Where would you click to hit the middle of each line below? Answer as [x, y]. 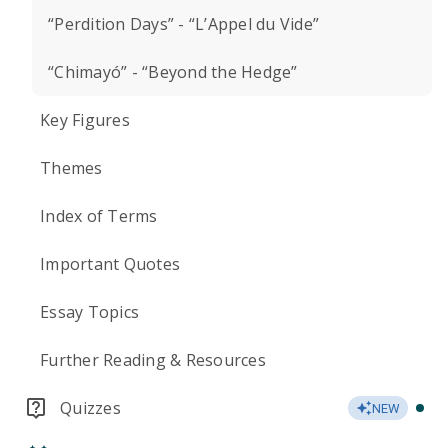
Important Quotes [110, 264]
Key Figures [85, 120]
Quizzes [90, 408]
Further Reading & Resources [153, 360]
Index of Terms [99, 216]
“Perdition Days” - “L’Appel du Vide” [183, 24]
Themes [71, 168]
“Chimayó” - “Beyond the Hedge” [173, 72]
